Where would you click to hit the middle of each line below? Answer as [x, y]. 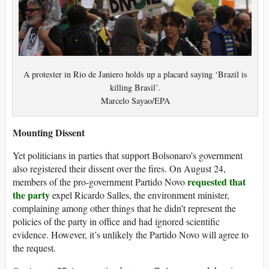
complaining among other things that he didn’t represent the [124, 208]
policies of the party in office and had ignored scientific [116, 221]
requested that [216, 181]
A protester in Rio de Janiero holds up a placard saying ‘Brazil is [135, 74]
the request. [34, 247]
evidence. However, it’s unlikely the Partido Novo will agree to [131, 234]
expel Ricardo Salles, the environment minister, [140, 195]
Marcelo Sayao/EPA [135, 100]
